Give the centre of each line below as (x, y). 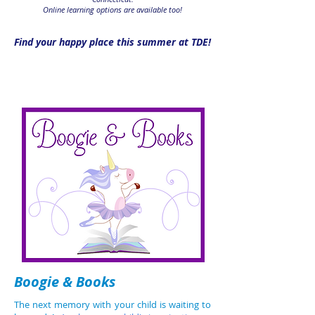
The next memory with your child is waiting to (112, 304)
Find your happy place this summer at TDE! (112, 42)
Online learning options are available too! (112, 9)
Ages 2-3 (112, 80)
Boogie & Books (65, 282)
